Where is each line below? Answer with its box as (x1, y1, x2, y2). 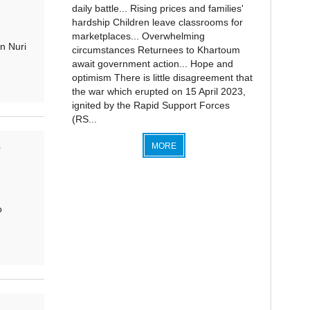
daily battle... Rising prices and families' (71, 3, 244, 14)
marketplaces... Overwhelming (71, 30, 205, 42)
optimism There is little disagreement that (71, 72, 253, 83)
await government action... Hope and (71, 58, 233, 69)
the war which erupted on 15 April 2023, (71, 86, 246, 97)
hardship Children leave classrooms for (71, 17, 243, 28)
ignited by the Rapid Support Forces (71, 100, 230, 111)
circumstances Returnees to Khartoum (71, 44, 240, 55)
